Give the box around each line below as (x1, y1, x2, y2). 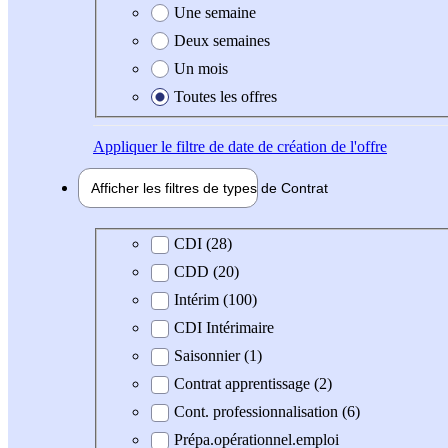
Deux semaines (174, 31, 270, 49)
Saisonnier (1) (174, 347, 262, 365)
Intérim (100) (174, 291, 257, 309)
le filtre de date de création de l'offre (157, 137, 387, 155)
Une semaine (174, 3, 256, 21)
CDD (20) (174, 263, 239, 281)
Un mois (174, 59, 228, 77)
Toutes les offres (174, 87, 277, 105)
